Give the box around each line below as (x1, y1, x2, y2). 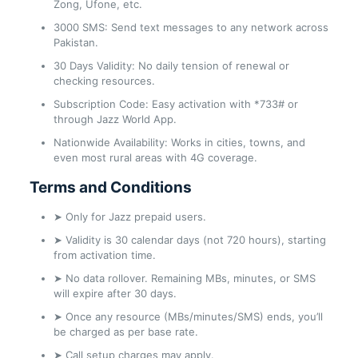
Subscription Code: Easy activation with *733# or (53, 97, 298, 110)
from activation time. (53, 248, 156, 261)
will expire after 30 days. (53, 286, 177, 300)
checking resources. (53, 74, 155, 87)
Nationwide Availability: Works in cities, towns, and (53, 135, 305, 149)
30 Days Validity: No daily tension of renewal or (53, 58, 289, 72)
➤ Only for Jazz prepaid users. (53, 209, 206, 223)
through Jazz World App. (53, 112, 177, 125)
